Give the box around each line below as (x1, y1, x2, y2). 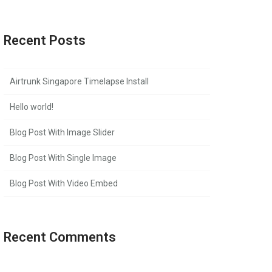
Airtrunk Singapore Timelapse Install (10, 76, 149, 86)
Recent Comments (4, 229, 116, 245)
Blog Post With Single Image (10, 153, 117, 163)
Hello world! (10, 102, 53, 112)
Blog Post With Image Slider (10, 127, 115, 137)
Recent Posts (4, 33, 86, 48)
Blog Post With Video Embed (10, 178, 118, 188)
